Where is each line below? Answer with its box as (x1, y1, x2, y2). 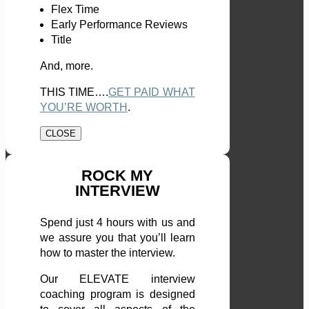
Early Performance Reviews (51, 19, 188, 31)
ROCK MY (81, 167, 154, 185)
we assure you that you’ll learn (40, 232, 195, 244)
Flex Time (51, 3, 99, 16)
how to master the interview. (40, 247, 178, 259)
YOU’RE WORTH (40, 101, 128, 114)
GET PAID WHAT (108, 86, 195, 99)
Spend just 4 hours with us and (40, 217, 195, 229)
